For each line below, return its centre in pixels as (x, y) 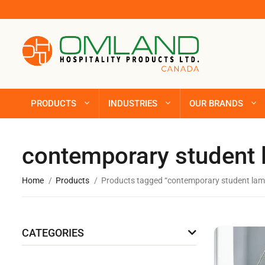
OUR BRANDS (216, 104)
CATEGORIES (53, 233)
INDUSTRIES (133, 104)
